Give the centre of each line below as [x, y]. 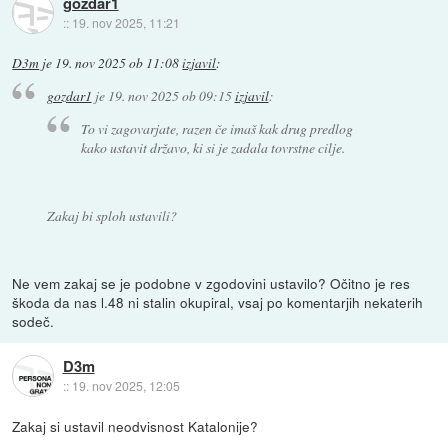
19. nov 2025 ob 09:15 [169, 96]
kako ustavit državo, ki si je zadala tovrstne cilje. [213, 147]
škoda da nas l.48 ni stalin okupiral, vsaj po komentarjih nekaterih [218, 301]
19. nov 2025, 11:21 [125, 22]
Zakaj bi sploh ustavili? [111, 215]
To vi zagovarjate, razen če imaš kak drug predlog [217, 128]
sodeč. [33, 320]
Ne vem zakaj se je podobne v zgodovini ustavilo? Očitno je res [211, 282]
